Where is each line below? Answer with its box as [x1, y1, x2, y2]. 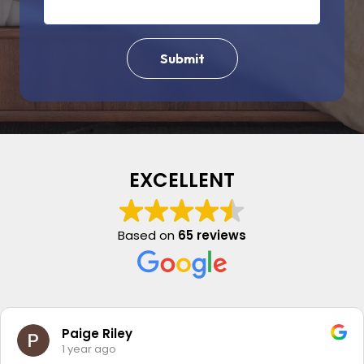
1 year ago [62, 340, 116, 357]
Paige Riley [62, 324, 132, 342]
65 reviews [178, 227, 246, 244]
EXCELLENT [129, 167, 235, 193]
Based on [118, 227, 178, 244]
